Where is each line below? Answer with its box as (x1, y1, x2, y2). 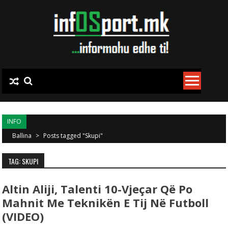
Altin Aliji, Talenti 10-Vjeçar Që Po (2, 181, 193, 196)
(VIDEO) (2, 209, 44, 224)
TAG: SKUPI (8, 156, 39, 166)
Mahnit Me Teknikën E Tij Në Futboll (2, 195, 209, 210)
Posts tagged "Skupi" (43, 131, 103, 140)
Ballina (12, 131, 34, 140)
